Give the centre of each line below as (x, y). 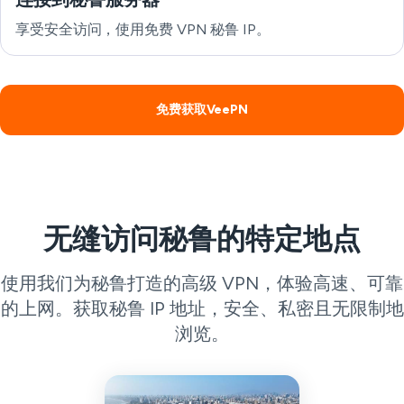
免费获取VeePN (202, 110)
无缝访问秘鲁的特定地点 (202, 239)
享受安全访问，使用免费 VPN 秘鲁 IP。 (143, 29)
